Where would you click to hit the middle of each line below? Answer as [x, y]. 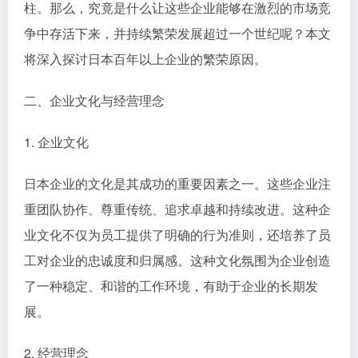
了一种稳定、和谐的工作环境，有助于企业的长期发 [171, 285]
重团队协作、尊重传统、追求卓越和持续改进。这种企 [177, 209]
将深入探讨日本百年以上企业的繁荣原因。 [145, 58]
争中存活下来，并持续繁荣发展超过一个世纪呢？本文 [177, 33]
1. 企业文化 [56, 141]
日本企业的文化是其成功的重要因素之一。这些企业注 [177, 183]
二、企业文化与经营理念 [94, 100]
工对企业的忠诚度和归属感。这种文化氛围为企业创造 [177, 260]
